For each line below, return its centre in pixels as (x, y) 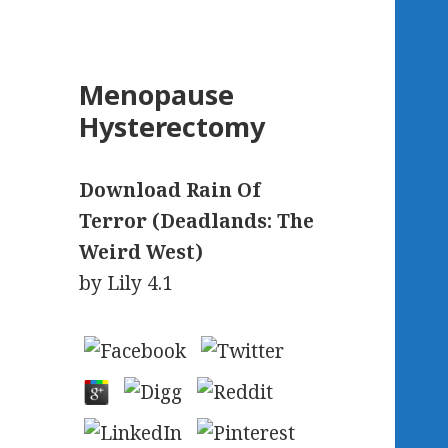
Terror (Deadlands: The (197, 221)
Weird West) (141, 252)
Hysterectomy (172, 127)
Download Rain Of (170, 190)
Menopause (157, 95)
